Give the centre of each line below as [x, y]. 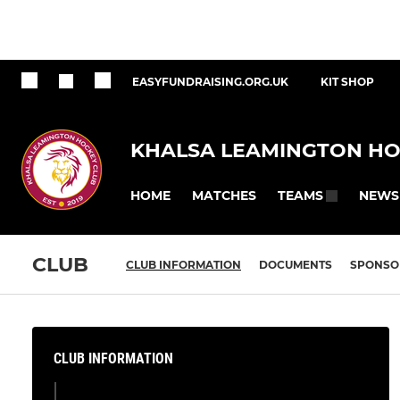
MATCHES [224, 195]
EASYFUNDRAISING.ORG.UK [210, 82]
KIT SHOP [347, 82]
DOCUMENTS [296, 265]
